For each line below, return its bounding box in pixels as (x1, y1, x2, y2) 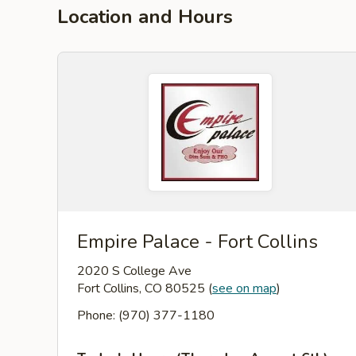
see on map (212, 280, 277, 297)
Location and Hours (57, 4, 233, 29)
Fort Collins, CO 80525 (77, 280, 208, 297)
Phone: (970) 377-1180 (77, 307, 215, 324)
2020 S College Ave (77, 262, 192, 280)
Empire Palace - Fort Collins (77, 229, 318, 254)
